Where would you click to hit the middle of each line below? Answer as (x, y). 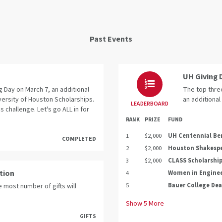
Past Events (111, 39)
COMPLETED (79, 139)
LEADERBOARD (149, 104)
